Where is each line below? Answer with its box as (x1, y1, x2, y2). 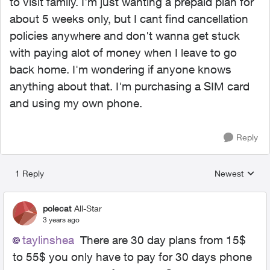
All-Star (74, 202, 102, 213)
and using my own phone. (10, 96, 145, 110)
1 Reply (15, 168, 44, 178)
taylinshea (22, 233, 74, 246)
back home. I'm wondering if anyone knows (10, 63, 231, 76)
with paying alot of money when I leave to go (10, 46, 237, 59)
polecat (43, 202, 71, 213)
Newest (215, 168, 243, 178)
